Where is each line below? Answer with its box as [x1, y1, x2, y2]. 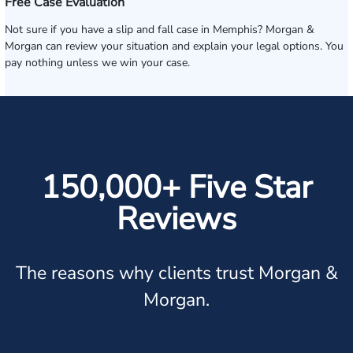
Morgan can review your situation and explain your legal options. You [5, 39, 344, 54]
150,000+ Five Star [41, 166, 312, 209]
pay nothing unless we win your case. [5, 55, 190, 70]
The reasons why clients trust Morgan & [15, 261, 338, 285]
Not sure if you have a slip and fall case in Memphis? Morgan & [5, 22, 314, 37]
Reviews [117, 198, 236, 240]
